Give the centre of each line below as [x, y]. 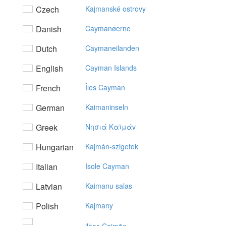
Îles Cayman [105, 87]
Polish [46, 206]
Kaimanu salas [109, 186]
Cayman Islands [111, 68]
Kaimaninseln [107, 107]
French [47, 88]
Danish [48, 29]
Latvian [48, 186]
